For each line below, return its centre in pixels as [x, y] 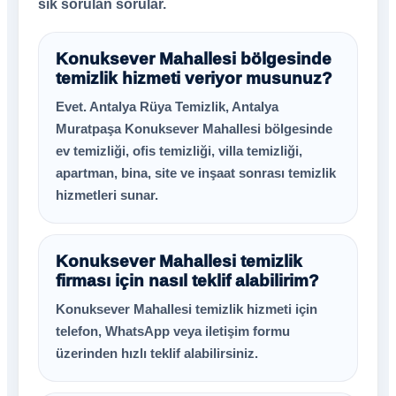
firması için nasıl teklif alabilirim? [187, 281]
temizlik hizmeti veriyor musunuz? [194, 78]
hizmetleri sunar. [107, 195]
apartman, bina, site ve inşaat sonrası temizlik [196, 173]
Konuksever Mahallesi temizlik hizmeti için [187, 309]
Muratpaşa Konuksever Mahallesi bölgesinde [194, 129]
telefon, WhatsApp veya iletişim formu [173, 331]
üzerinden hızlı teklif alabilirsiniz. [157, 353]
